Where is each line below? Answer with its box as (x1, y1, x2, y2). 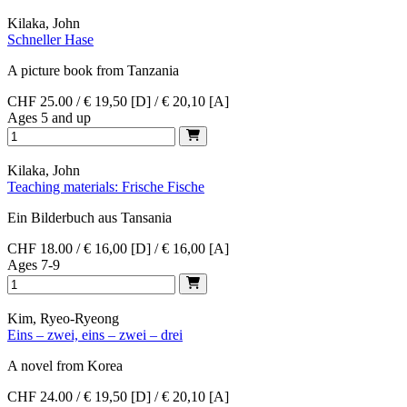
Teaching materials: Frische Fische (7, 179, 204, 195)
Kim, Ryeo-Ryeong (7, 310, 119, 326)
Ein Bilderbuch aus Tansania (7, 210, 172, 226)
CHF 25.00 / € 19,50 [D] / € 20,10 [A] (7, 93, 229, 109)
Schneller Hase (7, 31, 94, 47)
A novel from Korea (7, 357, 123, 373)
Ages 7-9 (7, 257, 60, 273)
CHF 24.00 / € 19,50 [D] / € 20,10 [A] (7, 388, 229, 404)
